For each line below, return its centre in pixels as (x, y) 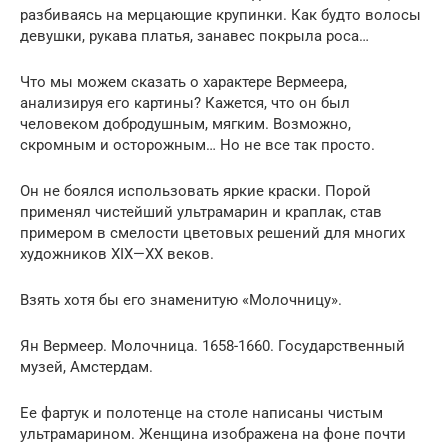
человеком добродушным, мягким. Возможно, (185, 123)
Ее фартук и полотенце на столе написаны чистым (201, 412)
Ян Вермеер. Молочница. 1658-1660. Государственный (212, 345)
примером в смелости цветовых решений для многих (212, 232)
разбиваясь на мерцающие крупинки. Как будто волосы (220, 14)
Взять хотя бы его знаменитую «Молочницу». (181, 299)
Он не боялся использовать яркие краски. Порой (195, 190)
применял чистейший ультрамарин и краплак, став (201, 211)
